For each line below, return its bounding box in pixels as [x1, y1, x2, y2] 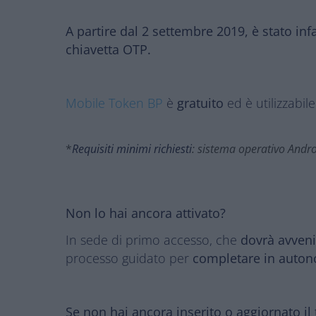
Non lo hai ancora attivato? [66, 205, 226, 221]
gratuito [177, 95, 227, 111]
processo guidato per [66, 250, 189, 267]
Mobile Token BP [66, 95, 163, 111]
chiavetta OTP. [66, 41, 151, 58]
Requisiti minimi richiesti [72, 141, 192, 157]
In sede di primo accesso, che [66, 231, 241, 248]
